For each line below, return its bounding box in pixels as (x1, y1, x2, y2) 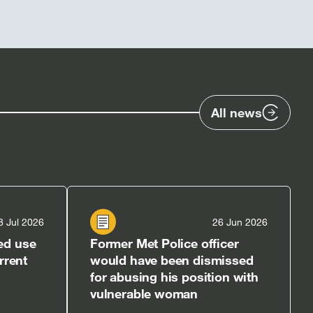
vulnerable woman (90, 286, 198, 301)
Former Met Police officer (90, 235, 239, 251)
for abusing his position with (90, 269, 259, 284)
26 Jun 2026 (212, 215, 268, 228)
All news (211, 105, 262, 120)
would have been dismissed (90, 252, 254, 268)
